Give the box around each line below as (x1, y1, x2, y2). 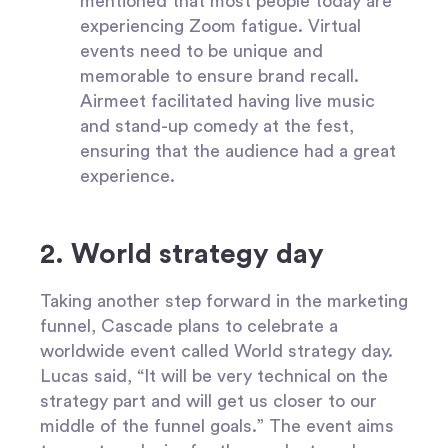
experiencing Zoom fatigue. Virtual (80, 16, 361, 35)
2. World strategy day (40, 239, 324, 268)
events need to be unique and (80, 41, 323, 60)
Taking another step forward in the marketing (40, 291, 408, 310)
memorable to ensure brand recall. (80, 66, 359, 85)
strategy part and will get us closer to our (40, 391, 377, 410)
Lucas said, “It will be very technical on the (40, 366, 388, 385)
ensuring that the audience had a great (80, 141, 396, 160)
